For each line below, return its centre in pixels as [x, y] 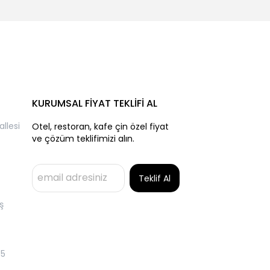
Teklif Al [154, 178]
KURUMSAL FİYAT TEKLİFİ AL [94, 103]
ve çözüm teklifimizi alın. [83, 139]
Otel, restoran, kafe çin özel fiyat [100, 127]
